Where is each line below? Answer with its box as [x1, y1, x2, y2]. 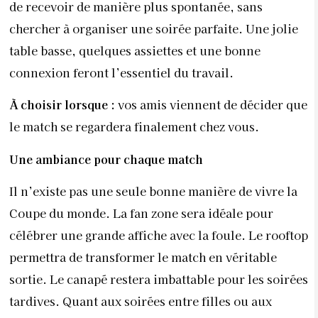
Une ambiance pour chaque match [9, 150, 203, 168]
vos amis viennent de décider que [115, 96, 307, 114]
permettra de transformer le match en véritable [9, 248, 277, 266]
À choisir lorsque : [9, 96, 115, 114]
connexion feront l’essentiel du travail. [9, 63, 234, 81]
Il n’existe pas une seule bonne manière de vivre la [9, 182, 297, 200]
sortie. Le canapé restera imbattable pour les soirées [9, 270, 308, 288]
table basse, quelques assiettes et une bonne [9, 41, 261, 59]
